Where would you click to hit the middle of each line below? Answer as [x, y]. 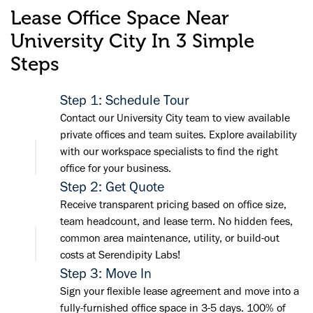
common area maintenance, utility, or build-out [170, 238]
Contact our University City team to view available [175, 118]
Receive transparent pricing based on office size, [173, 205]
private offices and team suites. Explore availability [179, 135]
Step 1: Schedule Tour [125, 100]
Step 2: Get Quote [112, 187]
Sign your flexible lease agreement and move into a [180, 291]
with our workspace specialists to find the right [169, 152]
